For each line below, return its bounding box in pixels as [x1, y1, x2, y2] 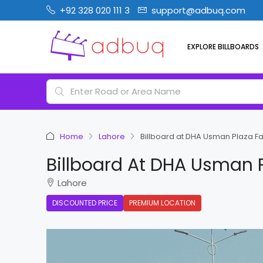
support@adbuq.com [151, 4, 245, 16]
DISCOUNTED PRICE [52, 198, 117, 208]
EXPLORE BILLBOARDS [187, 42, 259, 52]
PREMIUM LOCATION [129, 198, 195, 208]
